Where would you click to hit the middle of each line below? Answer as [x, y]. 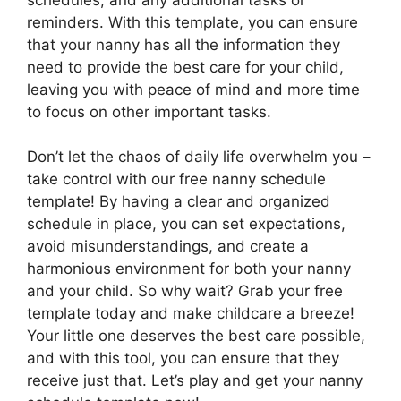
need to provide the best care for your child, [185, 67]
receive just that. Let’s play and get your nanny [195, 381]
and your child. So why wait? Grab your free [185, 291]
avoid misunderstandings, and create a [168, 247]
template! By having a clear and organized [179, 202]
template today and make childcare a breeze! [191, 314]
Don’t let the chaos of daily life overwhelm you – [199, 157]
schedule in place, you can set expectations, [186, 224]
